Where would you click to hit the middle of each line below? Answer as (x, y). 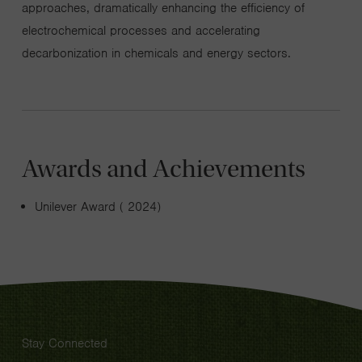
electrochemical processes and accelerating (141, 31)
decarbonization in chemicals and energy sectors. (156, 54)
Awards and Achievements (163, 169)
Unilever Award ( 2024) (97, 207)
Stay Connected (64, 344)
